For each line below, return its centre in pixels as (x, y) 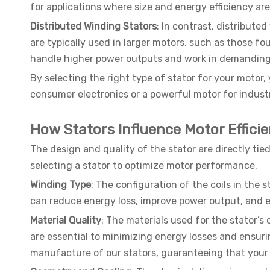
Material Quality (66, 221)
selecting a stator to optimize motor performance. (144, 166)
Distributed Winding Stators (93, 27)
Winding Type (61, 185)
